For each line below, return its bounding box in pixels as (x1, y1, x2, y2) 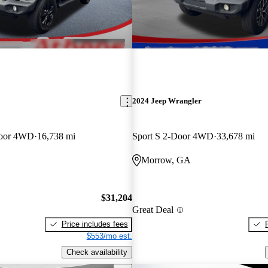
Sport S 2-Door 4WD (132, 131, 214, 142)
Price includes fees (61, 219, 128, 229)
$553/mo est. (86, 231, 132, 240)
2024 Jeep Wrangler (132, 96, 202, 106)
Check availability (66, 247, 127, 257)
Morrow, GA (141, 155, 191, 166)
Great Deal (132, 205, 173, 215)
